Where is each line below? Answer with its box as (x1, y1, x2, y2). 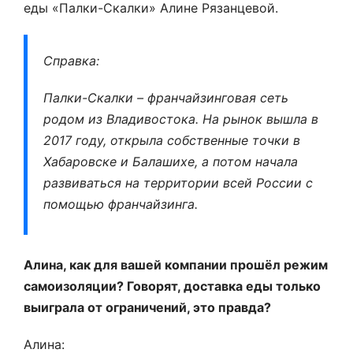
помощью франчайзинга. (43, 196, 198, 212)
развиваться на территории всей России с (43, 175, 313, 191)
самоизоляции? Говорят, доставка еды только (24, 278, 321, 294)
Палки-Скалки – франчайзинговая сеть (43, 90, 288, 106)
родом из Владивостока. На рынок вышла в (43, 111, 318, 127)
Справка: (43, 53, 99, 69)
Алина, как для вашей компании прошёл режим (24, 257, 328, 273)
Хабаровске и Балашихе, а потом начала (43, 154, 298, 169)
